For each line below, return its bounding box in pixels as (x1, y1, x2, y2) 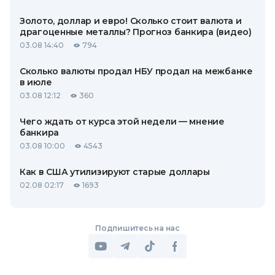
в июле (20, 77, 52, 88)
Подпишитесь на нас (95, 223, 180, 233)
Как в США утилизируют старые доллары (20, 166, 210, 177)
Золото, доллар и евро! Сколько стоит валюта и (20, 15, 242, 26)
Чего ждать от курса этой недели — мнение (20, 116, 225, 127)
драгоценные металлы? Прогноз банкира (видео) (20, 26, 252, 37)
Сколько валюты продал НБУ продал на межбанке (20, 66, 253, 77)
